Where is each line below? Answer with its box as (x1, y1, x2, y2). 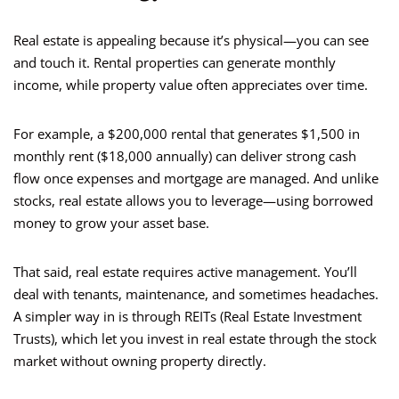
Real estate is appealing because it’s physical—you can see (13, 31, 369, 50)
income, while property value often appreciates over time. (13, 76, 368, 94)
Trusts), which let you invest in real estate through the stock (13, 330, 377, 348)
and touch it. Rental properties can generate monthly (13, 53, 336, 72)
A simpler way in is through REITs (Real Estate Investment (13, 307, 362, 326)
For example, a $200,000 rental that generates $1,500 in (13, 125, 360, 143)
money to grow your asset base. (13, 214, 209, 232)
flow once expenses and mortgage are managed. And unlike (13, 169, 379, 188)
